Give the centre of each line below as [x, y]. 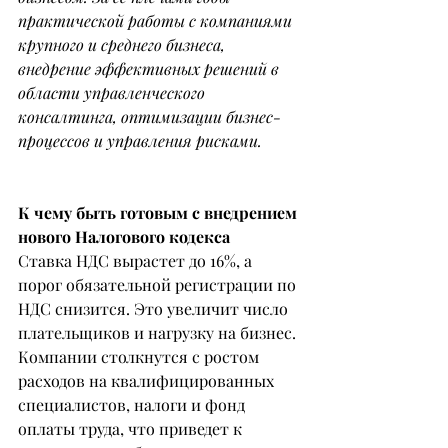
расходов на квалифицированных [148, 380]
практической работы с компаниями [157, 20]
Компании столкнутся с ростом [140, 356]
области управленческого [113, 92]
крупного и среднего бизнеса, [123, 44]
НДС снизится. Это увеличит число [155, 308]
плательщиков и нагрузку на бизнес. [159, 332]
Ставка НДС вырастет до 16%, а [137, 260]
